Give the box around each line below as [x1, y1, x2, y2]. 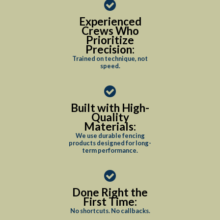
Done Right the [72, 186, 148, 199]
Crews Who [81, 24, 139, 37]
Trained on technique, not [72, 55, 148, 62]
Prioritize [86, 33, 134, 47]
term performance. [82, 146, 138, 154]
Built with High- [71, 101, 149, 114]
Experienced [79, 15, 141, 28]
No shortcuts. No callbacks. [70, 207, 150, 215]
